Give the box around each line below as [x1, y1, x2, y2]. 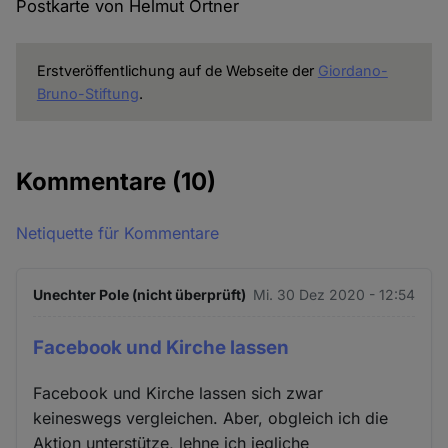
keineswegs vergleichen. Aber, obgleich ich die [33, 407, 389, 428]
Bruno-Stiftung [36, 85, 139, 103]
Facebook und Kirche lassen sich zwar [33, 382, 324, 403]
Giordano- [317, 62, 388, 80]
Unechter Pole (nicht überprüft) [33, 286, 247, 304]
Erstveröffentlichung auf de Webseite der [36, 62, 318, 80]
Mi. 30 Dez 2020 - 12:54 [252, 286, 415, 304]
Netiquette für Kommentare [16, 223, 220, 244]
